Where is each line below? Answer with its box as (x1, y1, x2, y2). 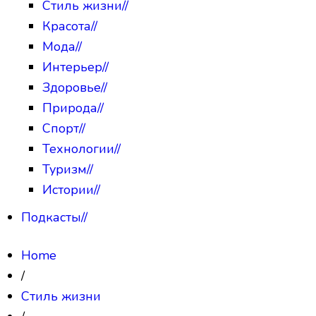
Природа (42, 99, 97, 116)
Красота (42, 17, 91, 35)
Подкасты (21, 208, 81, 226)
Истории (42, 181, 94, 198)
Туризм (42, 160, 87, 178)
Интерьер (42, 58, 102, 75)
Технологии (42, 140, 114, 157)
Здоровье (42, 78, 101, 96)
